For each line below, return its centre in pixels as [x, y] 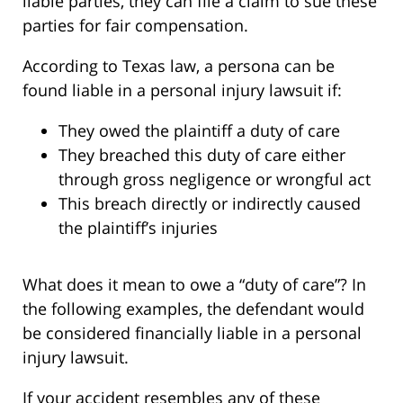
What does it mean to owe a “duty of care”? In [194, 284]
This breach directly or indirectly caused [210, 203]
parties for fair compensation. [135, 25]
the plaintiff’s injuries [138, 227]
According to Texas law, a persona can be [179, 65]
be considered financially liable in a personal [192, 332]
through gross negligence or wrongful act [215, 179]
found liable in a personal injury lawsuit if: [182, 90]
